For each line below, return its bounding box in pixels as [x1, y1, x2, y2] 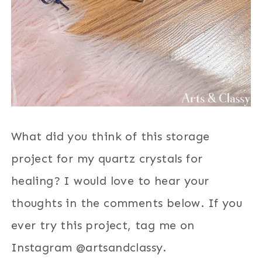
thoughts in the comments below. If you [11, 196, 242, 211]
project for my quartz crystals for [11, 151, 203, 166]
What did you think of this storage [11, 129, 210, 144]
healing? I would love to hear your [11, 174, 209, 188]
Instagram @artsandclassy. [11, 240, 167, 255]
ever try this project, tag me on [11, 218, 195, 233]
